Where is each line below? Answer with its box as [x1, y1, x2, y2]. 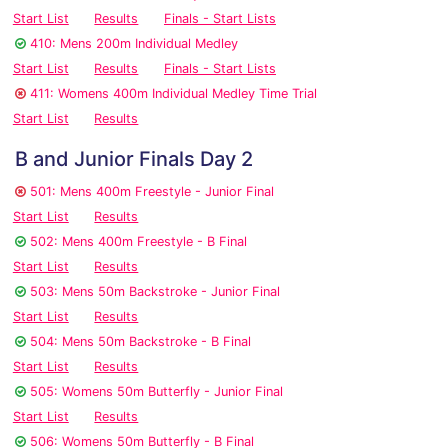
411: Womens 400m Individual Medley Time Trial [30, 86, 317, 102]
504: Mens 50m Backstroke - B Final [30, 334, 251, 350]
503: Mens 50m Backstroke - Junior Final [30, 284, 280, 300]
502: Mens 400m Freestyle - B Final [30, 234, 247, 250]
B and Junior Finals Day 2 [15, 147, 253, 172]
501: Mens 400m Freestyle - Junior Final [30, 184, 274, 200]
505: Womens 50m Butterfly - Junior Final [30, 384, 283, 400]
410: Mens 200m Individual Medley [30, 36, 238, 52]
